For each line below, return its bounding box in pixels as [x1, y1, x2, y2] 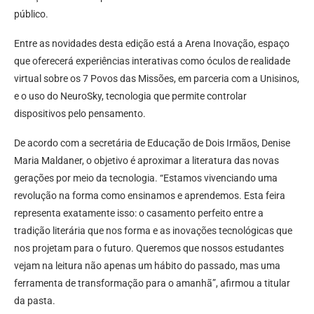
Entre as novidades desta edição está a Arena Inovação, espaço [14, 38, 289, 50]
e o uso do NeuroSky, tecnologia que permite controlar [14, 90, 247, 102]
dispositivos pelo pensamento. [14, 108, 146, 120]
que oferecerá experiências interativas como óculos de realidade [14, 55, 290, 67]
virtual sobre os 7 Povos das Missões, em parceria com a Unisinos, [14, 73, 299, 85]
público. [14, 8, 48, 20]
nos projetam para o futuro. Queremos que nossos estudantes [14, 243, 284, 254]
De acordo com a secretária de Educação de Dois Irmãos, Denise [14, 137, 290, 149]
